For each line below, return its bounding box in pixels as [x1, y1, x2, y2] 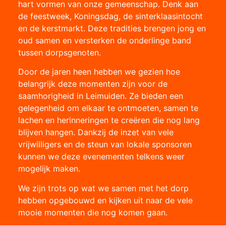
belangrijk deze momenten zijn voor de [18, 79, 167, 89]
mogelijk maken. [18, 163, 80, 174]
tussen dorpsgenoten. [18, 47, 101, 58]
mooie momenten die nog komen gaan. [18, 207, 167, 217]
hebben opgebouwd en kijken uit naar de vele [18, 195, 193, 205]
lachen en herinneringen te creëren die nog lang [18, 115, 200, 126]
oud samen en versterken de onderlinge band [18, 35, 191, 45]
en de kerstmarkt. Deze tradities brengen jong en [18, 23, 206, 33]
